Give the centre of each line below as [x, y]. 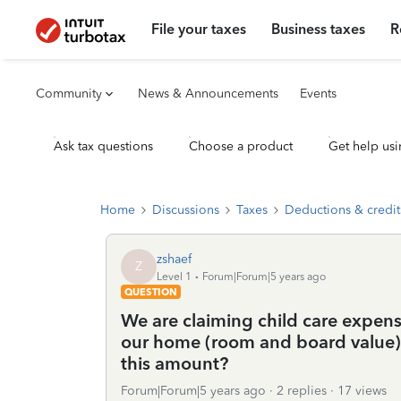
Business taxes [319, 29]
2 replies [302, 391]
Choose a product [241, 146]
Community [69, 94]
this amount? [175, 363]
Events [318, 94]
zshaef [174, 259]
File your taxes [199, 29]
